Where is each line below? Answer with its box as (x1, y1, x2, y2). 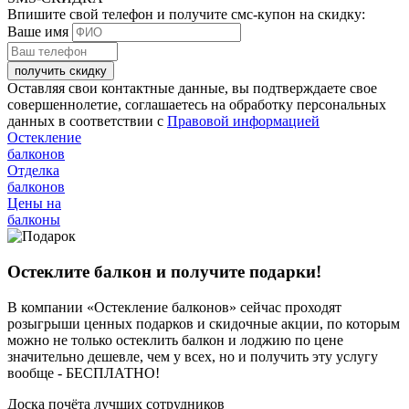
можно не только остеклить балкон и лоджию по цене (7, 331, 343, 348)
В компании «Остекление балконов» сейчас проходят (7, 299, 341, 315)
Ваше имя (7, 24, 68, 40)
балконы (7, 212, 60, 228)
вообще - (7, 364, 66, 381)
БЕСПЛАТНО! (66, 364, 160, 381)
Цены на (7, 195, 61, 212)
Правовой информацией (167, 113, 320, 130)
